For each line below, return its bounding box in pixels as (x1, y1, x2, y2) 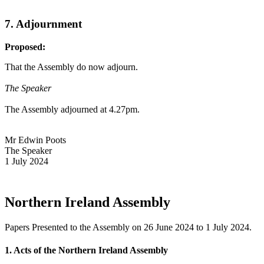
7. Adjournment (5, 18, 82, 31)
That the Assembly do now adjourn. (5, 61, 138, 72)
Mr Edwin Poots (5, 134, 66, 145)
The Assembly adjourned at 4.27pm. (5, 104, 140, 114)
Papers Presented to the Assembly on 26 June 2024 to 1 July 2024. (5, 222, 252, 232)
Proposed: (5, 41, 45, 52)
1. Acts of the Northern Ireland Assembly (5, 245, 168, 256)
